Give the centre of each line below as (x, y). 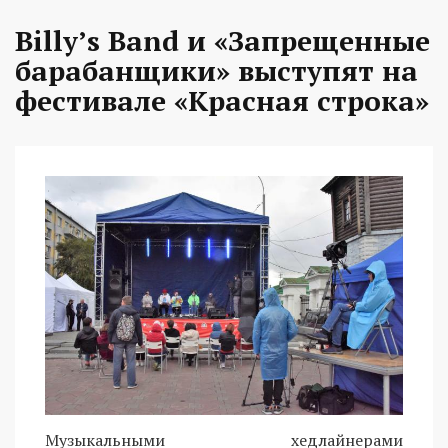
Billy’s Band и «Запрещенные (222, 41)
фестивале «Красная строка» (222, 101)
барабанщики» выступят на (216, 71)
